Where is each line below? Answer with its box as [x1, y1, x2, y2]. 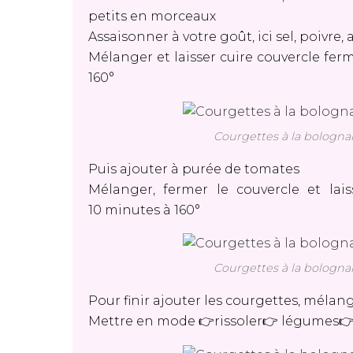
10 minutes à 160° [88, 202, 200, 217]
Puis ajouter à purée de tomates [88, 161, 299, 176]
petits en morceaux [88, 8, 222, 24]
